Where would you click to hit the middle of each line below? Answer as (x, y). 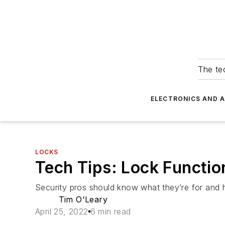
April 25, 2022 (62, 211)
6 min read (110, 211)
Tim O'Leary (83, 199)
